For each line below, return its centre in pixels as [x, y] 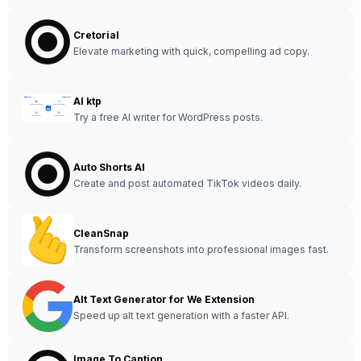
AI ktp [87, 101]
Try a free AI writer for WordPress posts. [168, 117]
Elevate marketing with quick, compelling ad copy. [191, 51]
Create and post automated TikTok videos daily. [187, 183]
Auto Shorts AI [109, 167]
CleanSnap [101, 233]
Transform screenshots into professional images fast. [201, 249]
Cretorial [96, 35]
